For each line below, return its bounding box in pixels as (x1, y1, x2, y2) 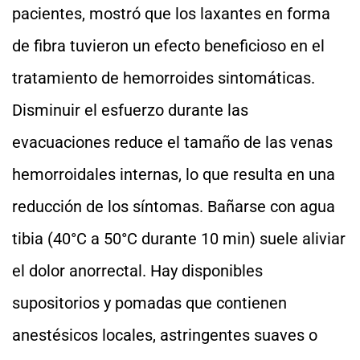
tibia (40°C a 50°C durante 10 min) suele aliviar (12, 229, 346, 248)
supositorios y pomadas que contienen (12, 293, 287, 313)
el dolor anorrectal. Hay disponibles (12, 261, 263, 280)
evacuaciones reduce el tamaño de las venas (12, 133, 333, 152)
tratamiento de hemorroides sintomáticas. (12, 68, 315, 88)
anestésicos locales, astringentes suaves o (12, 325, 317, 345)
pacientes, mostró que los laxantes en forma (12, 4, 330, 23)
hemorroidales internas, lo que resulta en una (12, 165, 335, 184)
